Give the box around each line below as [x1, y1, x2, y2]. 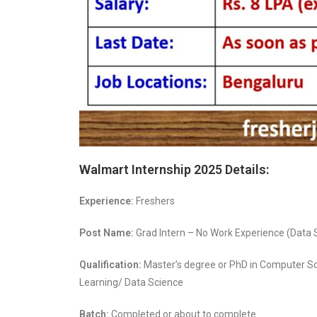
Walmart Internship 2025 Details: [79, 161, 269, 177]
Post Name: [79, 226, 134, 238]
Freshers [136, 195, 175, 207]
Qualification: [79, 258, 142, 270]
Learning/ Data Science [79, 276, 183, 288]
